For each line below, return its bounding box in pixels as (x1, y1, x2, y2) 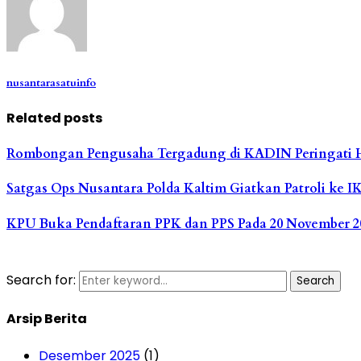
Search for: (6, 270, 76, 289)
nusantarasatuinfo (6, 75, 96, 90)
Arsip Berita (6, 309, 87, 329)
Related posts (6, 108, 102, 127)
